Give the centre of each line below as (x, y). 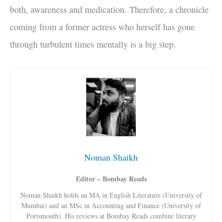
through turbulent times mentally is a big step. (93, 44)
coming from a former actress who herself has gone (102, 27)
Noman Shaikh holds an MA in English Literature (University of (111, 195)
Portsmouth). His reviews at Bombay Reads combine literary (111, 216)
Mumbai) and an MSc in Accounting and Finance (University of (111, 206)
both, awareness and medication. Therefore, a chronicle (109, 9)
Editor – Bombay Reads (111, 179)
